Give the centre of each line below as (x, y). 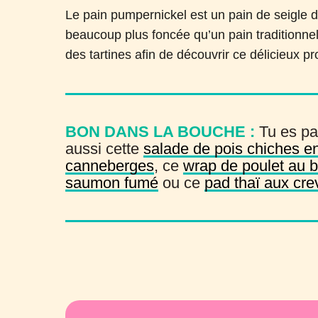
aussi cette (105, 149)
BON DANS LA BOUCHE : (160, 132)
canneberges (110, 166)
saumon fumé (112, 183)
